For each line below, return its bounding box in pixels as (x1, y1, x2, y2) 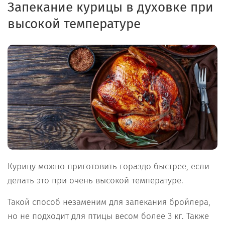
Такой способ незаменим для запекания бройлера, (8, 197, 210, 208)
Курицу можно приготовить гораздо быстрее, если (8, 161, 209, 172)
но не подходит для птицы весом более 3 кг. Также (8, 211, 209, 222)
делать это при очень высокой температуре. (8, 175, 183, 186)
